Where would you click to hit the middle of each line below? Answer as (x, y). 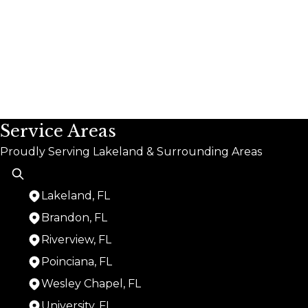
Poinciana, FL (77, 261)
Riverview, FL (76, 239)
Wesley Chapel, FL (91, 283)
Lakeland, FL (76, 195)
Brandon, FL (74, 217)
